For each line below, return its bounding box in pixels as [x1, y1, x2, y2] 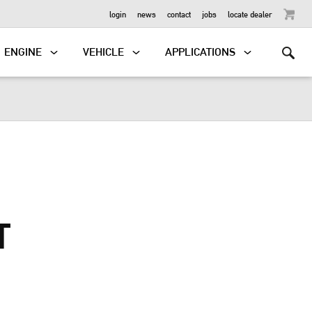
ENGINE [4, 45, 42, 58]
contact [167, 8, 191, 19]
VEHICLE [83, 45, 125, 58]
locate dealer [228, 8, 272, 19]
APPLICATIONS [165, 45, 236, 58]
